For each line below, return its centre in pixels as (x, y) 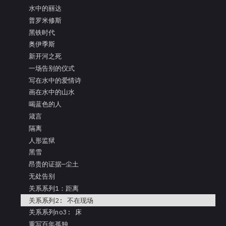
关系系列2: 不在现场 (61, 200)
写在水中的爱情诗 (55, 80)
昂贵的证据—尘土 (54, 164)
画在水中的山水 (52, 92)
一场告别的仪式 (52, 68)
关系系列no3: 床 (55, 212)
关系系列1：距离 (54, 188)
